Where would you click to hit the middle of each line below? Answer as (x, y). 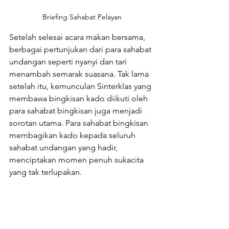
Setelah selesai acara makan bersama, (78, 37)
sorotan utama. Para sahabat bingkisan (80, 123)
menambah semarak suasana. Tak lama (80, 74)
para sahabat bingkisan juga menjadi (77, 110)
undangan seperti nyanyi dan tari (69, 61)
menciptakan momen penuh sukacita (77, 159)
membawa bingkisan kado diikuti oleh (79, 98)
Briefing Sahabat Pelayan (82, 17)
